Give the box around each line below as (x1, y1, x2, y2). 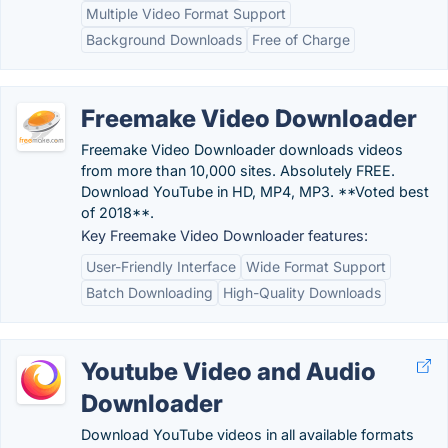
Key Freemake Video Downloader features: (81, 227, 368, 244)
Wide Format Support (246, 258, 386, 275)
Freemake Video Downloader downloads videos (81, 141, 403, 158)
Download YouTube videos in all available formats (81, 426, 414, 443)
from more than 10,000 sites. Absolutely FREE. (81, 162, 395, 179)
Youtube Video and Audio (81, 357, 376, 386)
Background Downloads (86, 31, 242, 48)
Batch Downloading (86, 284, 213, 301)
